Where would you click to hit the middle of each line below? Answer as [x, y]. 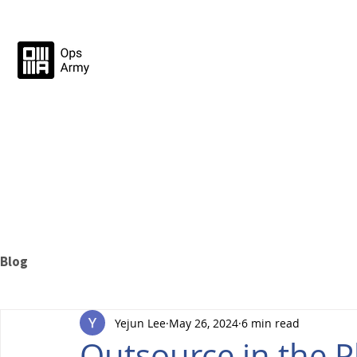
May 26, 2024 [204, 323]
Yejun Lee [140, 323]
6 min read [271, 323]
